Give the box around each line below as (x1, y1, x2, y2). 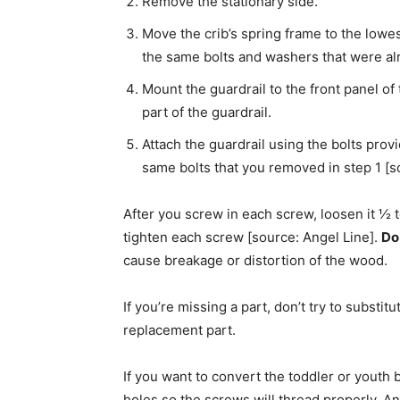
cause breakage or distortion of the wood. (123, 251, 387, 269)
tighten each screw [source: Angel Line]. (123, 228, 381, 246)
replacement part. (123, 321, 236, 338)
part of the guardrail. (142, 103, 271, 121)
